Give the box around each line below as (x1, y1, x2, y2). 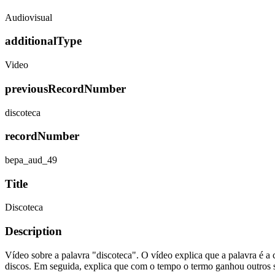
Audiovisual (5, 12, 52, 23)
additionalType (5, 34, 82, 48)
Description (5, 225, 62, 238)
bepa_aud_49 (5, 154, 57, 165)
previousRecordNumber (5, 82, 126, 95)
